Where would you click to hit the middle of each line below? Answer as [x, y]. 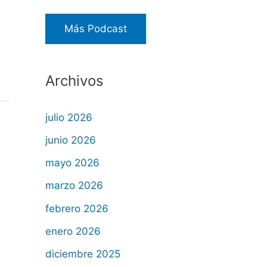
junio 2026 [71, 140]
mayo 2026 [72, 163]
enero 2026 [73, 231]
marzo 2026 [74, 186]
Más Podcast [96, 29]
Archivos [74, 80]
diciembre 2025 [83, 254]
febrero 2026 [77, 208]
